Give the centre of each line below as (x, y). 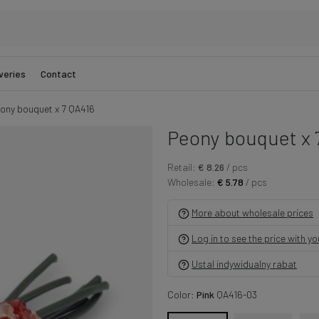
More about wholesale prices (252, 213)
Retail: (181, 167)
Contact (58, 74)
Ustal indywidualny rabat (244, 264)
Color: (182, 294)
